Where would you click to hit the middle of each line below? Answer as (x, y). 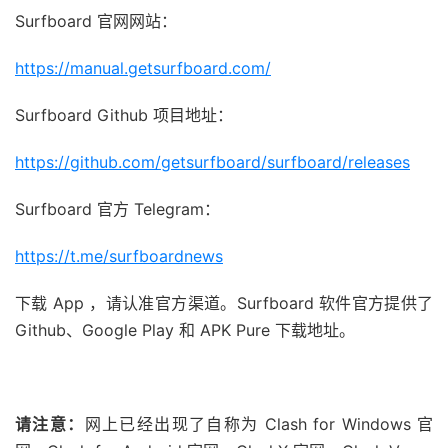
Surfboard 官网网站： (96, 21)
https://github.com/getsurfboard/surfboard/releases (212, 162)
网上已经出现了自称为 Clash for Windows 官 (259, 424)
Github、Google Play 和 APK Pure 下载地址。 (185, 330)
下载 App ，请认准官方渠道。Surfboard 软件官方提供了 (224, 303)
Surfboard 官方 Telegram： (117, 209)
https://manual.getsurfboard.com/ (143, 68)
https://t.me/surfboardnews (119, 256)
